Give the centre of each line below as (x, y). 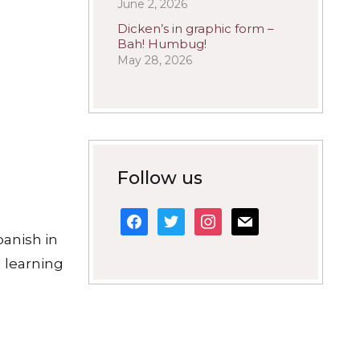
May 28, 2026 (155, 60)
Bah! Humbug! (162, 44)
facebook (149, 215)
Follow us (160, 178)
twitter (177, 215)
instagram (224, 215)
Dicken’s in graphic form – (196, 29)
